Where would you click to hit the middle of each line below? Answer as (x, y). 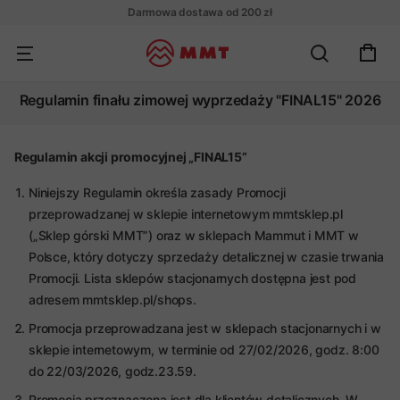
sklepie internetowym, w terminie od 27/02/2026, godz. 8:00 (204, 350)
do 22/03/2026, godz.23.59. (112, 371)
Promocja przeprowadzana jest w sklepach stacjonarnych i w (205, 328)
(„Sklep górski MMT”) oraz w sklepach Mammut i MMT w (194, 235)
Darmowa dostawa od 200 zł (200, 12)
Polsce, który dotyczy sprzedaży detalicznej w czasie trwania (206, 257)
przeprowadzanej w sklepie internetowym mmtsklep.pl (186, 214)
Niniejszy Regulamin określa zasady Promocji (157, 192)
